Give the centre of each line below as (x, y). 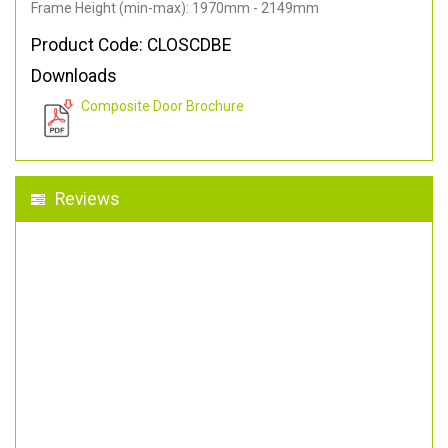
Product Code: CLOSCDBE (131, 44)
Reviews (87, 198)
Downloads (74, 75)
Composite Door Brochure (162, 105)
